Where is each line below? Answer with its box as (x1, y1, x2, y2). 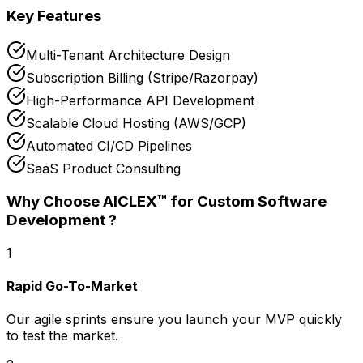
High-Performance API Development (26, 92, 254, 109)
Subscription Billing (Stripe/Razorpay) (26, 70, 258, 87)
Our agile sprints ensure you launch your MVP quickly (6, 311, 342, 328)
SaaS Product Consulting (26, 160, 181, 177)
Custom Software (197, 191, 327, 211)
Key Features (6, 6, 101, 26)
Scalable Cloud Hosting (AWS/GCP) (26, 115, 246, 132)
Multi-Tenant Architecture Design (26, 47, 230, 64)
